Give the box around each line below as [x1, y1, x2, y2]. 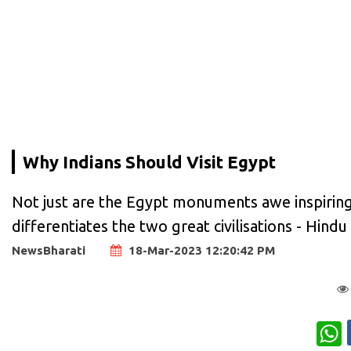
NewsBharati [12, 243, 85, 257]
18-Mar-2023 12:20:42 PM [125, 243, 275, 257]
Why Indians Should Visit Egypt [23, 152, 276, 172]
